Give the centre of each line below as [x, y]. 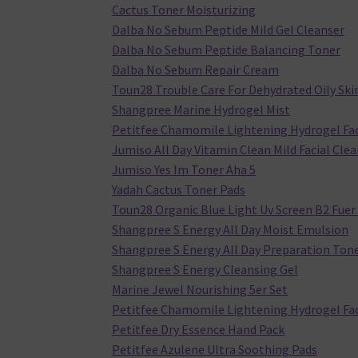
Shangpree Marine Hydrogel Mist [201, 110]
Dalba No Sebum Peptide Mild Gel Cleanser [229, 30]
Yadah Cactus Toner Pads [179, 190]
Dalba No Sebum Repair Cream [196, 70]
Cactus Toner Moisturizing [184, 10]
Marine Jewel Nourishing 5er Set [200, 290]
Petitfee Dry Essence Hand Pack [199, 330]
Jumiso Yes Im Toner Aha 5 [184, 170]
